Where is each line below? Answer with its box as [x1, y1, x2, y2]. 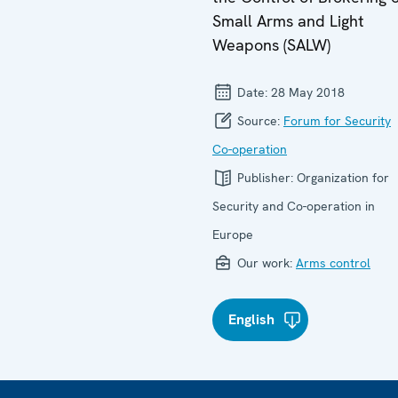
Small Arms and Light [212, 11, 364, 31]
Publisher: [234, 170, 297, 186]
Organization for [297, 170, 389, 186]
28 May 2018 [271, 84, 345, 100]
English [228, 310, 275, 329]
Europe [212, 227, 253, 243]
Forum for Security [283, 113, 391, 129]
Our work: [234, 255, 296, 271]
